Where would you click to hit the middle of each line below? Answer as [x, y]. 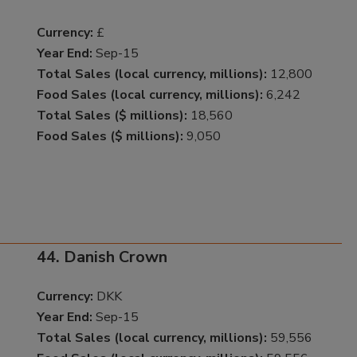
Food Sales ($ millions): [110, 136]
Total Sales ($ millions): [112, 115]
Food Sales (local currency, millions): [149, 94]
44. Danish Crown [102, 257]
